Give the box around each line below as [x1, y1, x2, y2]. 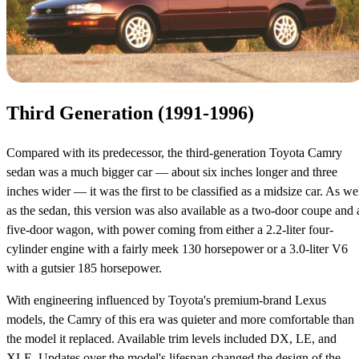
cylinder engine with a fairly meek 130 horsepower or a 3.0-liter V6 [6, 241, 348, 256]
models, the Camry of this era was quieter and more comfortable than [6, 312, 354, 326]
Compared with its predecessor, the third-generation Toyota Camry [6, 145, 342, 159]
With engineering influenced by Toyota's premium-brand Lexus [6, 292, 326, 307]
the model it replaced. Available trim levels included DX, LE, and [6, 331, 337, 345]
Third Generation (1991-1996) [6, 102, 254, 123]
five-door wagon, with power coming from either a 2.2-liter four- [6, 222, 333, 236]
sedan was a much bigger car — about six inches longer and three [6, 164, 337, 179]
